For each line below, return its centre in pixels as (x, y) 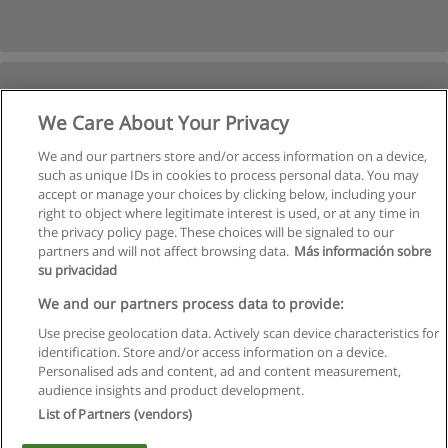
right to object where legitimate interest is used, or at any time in (229, 213)
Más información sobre (363, 251)
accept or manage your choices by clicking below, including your (227, 194)
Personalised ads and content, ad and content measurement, (220, 371)
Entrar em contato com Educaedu (224, 374)
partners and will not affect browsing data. (164, 251)
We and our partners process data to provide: (191, 303)
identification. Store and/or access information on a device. (213, 352)
